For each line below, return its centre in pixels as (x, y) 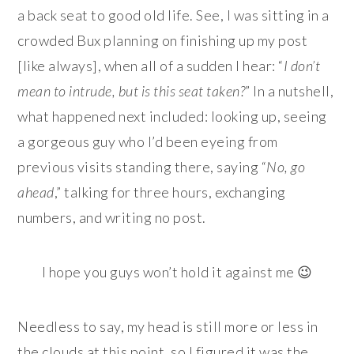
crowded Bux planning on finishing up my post (163, 40)
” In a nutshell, (290, 90)
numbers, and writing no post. (112, 217)
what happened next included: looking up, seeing (172, 116)
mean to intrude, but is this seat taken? (132, 90)
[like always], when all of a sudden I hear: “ (151, 65)
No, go (286, 166)
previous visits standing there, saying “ (142, 166)
